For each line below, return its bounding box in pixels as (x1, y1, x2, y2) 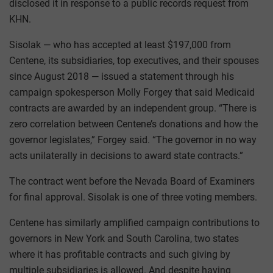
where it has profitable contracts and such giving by (9, 249, 230, 261)
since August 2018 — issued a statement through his (9, 71, 234, 83)
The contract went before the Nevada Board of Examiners (9, 175, 255, 188)
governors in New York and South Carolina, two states (9, 233, 239, 245)
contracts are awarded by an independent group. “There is (9, 102, 257, 115)
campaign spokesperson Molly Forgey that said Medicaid (9, 87, 255, 99)
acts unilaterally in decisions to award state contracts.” (9, 150, 243, 162)
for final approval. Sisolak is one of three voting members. (9, 191, 257, 204)
